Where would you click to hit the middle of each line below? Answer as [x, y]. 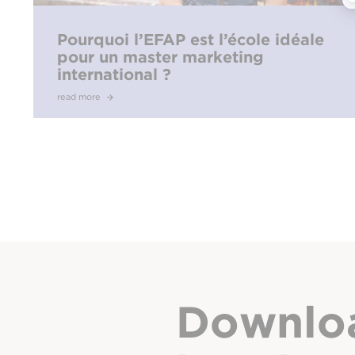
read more [80, 97]
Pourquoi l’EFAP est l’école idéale [191, 40]
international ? [114, 75]
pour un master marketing [160, 57]
